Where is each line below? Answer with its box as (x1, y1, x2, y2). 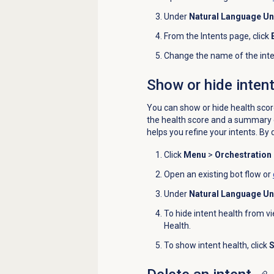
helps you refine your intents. (146, 127, 259, 138)
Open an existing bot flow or (163, 169, 273, 180)
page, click (227, 31, 271, 42)
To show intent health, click (163, 240, 269, 251)
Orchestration (214, 150, 272, 160)
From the (163, 31, 201, 42)
